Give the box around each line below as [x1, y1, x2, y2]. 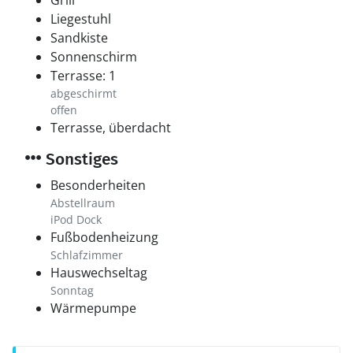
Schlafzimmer [50, 247, 123, 262]
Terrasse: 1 [50, 67, 116, 84]
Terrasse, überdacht [50, 119, 171, 136]
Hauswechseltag [50, 264, 147, 281]
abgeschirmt [50, 86, 117, 101]
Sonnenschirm [50, 48, 137, 65]
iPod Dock [50, 212, 102, 227]
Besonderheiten [50, 176, 146, 194]
